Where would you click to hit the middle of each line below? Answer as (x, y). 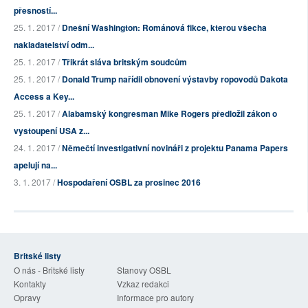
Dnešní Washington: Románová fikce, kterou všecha (164, 28)
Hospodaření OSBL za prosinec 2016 (129, 183)
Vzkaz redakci (143, 284)
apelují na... (35, 165)
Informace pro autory (155, 298)
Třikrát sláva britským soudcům (124, 62)
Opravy (27, 298)
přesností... (35, 11)
